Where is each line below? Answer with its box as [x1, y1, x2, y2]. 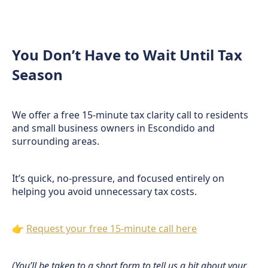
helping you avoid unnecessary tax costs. [12, 185, 197, 198]
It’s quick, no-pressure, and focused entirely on [12, 172, 224, 185]
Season [12, 65, 63, 84]
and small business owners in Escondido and [12, 121, 215, 135]
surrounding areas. [12, 135, 99, 148]
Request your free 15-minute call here [26, 222, 197, 235]
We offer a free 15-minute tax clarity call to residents [12, 108, 248, 121]
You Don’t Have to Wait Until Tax [12, 45, 242, 65]
